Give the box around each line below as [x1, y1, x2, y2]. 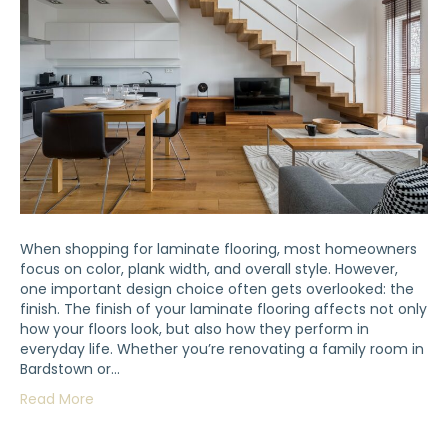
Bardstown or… [20, 359, 120, 380]
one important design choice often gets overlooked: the [20, 279, 414, 300]
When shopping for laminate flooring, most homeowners [20, 239, 417, 260]
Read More [20, 389, 94, 410]
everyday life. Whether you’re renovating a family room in [20, 339, 424, 360]
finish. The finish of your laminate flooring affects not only [20, 299, 427, 320]
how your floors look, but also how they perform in [20, 319, 369, 340]
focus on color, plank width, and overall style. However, [20, 259, 398, 280]
